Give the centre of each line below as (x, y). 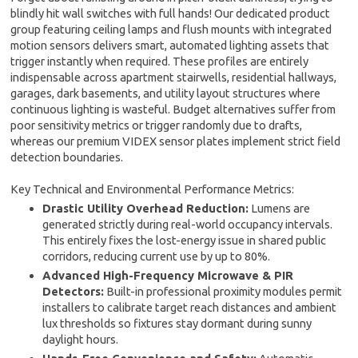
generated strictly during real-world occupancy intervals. (188, 224)
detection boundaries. (67, 157)
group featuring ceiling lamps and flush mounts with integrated (171, 29)
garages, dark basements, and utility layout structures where (166, 93)
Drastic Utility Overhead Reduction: (146, 208)
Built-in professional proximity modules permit (223, 291)
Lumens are (280, 208)
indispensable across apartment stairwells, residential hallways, (174, 77)
